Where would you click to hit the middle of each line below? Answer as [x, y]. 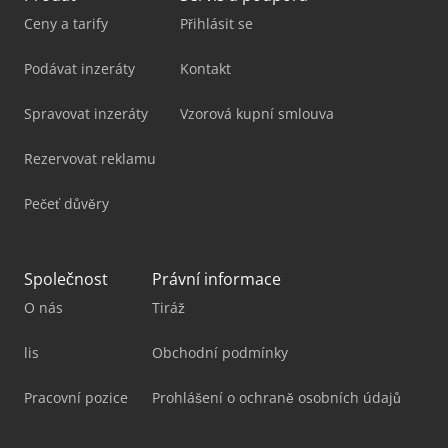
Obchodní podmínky [220, 353]
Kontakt [205, 69]
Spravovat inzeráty [86, 114]
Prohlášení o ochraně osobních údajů [276, 398]
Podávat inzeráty [79, 69]
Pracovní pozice [76, 398]
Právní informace [216, 279]
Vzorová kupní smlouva [257, 114]
